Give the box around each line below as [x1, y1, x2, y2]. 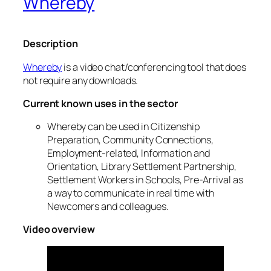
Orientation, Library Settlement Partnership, [47, 160, 237, 174]
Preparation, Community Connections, [47, 133, 214, 147]
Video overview [23, 223, 95, 237]
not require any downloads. [23, 73, 139, 87]
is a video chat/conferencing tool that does [62, 60, 246, 74]
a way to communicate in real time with [47, 186, 215, 200]
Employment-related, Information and [47, 146, 210, 160]
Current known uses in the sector [23, 96, 178, 110]
